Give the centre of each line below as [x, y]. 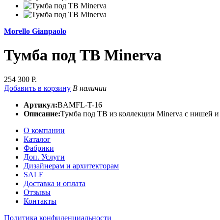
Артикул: [41, 105]
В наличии [90, 88]
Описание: [42, 113]
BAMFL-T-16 [80, 105]
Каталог [37, 139]
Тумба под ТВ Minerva [83, 55]
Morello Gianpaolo [35, 31]
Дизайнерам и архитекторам [71, 165]
